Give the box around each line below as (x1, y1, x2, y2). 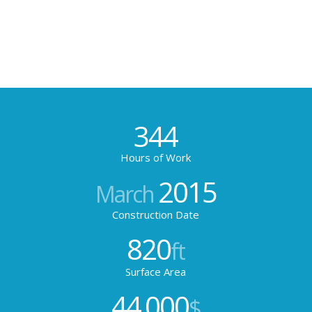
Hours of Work (120, 150, 192, 164)
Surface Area (125, 265, 187, 279)
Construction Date (112, 208, 200, 221)
